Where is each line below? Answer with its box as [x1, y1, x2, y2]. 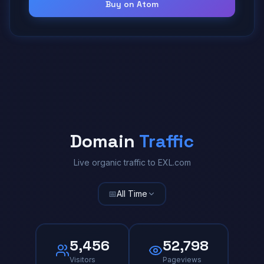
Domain [70, 129, 139, 153]
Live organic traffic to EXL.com [73, 157, 191, 167]
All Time [117, 188, 147, 199]
